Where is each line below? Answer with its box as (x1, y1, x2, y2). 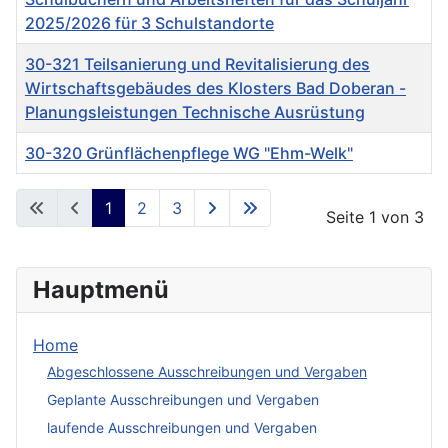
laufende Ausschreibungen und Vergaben (47, 418, 317, 436)
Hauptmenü (33, 275, 169, 305)
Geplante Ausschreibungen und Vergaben (47, 390, 319, 408)
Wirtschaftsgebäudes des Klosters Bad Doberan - (25, 78, 406, 99)
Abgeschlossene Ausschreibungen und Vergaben (47, 362, 367, 380)
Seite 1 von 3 (326, 207, 424, 228)
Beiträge (15, 175, 78, 196)
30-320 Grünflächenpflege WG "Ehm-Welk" (25, 143, 353, 164)
